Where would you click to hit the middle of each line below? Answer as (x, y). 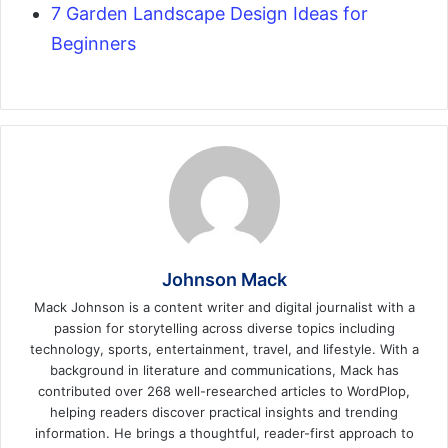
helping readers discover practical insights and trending (224, 412)
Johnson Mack (224, 280)
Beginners (93, 44)
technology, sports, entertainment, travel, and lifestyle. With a (224, 349)
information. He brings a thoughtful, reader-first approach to (224, 433)
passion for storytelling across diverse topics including (224, 328)
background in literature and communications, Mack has (224, 370)
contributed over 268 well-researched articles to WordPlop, (224, 391)
